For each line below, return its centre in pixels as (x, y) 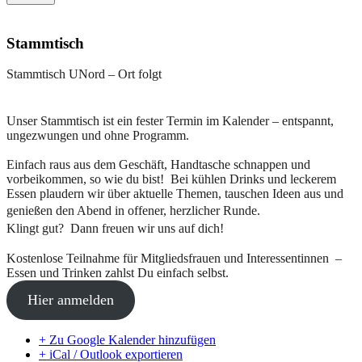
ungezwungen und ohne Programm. (101, 136)
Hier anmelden (70, 300)
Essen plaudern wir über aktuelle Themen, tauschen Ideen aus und (175, 194)
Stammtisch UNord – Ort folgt (84, 74)
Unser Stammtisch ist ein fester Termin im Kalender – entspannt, (170, 121)
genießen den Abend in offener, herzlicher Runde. (141, 211)
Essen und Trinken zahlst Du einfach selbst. (118, 273)
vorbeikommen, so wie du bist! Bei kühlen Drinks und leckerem (171, 179)
